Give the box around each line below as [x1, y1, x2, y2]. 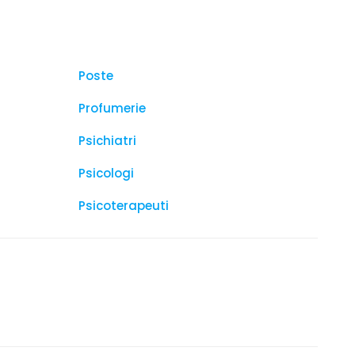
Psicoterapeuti [78, 197, 169, 214]
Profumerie [78, 100, 146, 116]
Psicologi [78, 165, 134, 181]
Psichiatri [78, 132, 136, 149]
